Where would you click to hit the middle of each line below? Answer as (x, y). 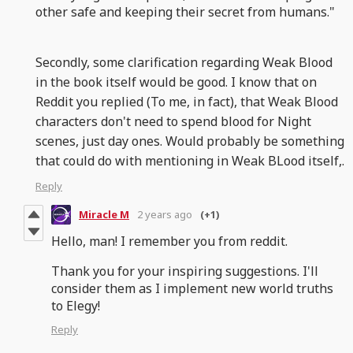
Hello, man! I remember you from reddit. (169, 241)
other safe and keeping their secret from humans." (185, 11)
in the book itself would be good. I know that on (176, 82)
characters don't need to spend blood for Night (173, 121)
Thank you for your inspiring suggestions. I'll (185, 271)
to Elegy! (76, 305)
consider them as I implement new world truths (192, 288)
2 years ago (165, 215)
